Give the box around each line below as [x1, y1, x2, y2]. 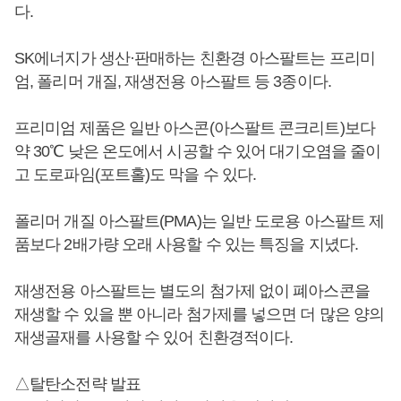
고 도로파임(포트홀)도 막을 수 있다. [14, 165, 257, 183]
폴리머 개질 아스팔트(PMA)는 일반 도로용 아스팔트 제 [14, 211, 385, 230]
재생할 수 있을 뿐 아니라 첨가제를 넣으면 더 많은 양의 [14, 304, 385, 323]
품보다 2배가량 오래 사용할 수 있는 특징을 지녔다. [14, 235, 358, 253]
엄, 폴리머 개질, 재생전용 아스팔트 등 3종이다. [14, 72, 331, 90]
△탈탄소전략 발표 [14, 374, 141, 393]
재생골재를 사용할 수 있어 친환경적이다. [14, 328, 294, 346]
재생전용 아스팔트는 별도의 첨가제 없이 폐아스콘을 [14, 281, 370, 300]
